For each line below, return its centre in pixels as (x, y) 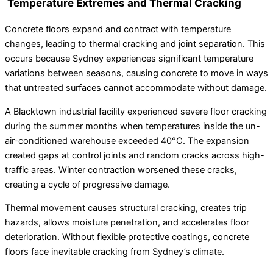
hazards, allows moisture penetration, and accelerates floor (127, 223)
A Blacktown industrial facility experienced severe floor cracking (136, 111)
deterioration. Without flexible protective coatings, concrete (127, 237)
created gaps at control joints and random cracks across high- (135, 155)
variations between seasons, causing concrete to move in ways (136, 73)
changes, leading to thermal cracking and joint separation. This (135, 44)
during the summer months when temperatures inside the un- (133, 126)
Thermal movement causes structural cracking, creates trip (126, 208)
